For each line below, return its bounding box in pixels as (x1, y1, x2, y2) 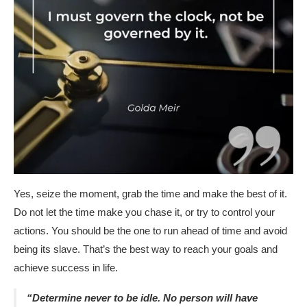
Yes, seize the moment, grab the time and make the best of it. (14, 187, 287, 199)
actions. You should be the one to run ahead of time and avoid (14, 224, 287, 236)
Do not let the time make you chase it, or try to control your (14, 206, 275, 218)
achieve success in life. (14, 261, 118, 273)
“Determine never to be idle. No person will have (26, 291, 258, 304)
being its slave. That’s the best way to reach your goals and (14, 243, 278, 255)
